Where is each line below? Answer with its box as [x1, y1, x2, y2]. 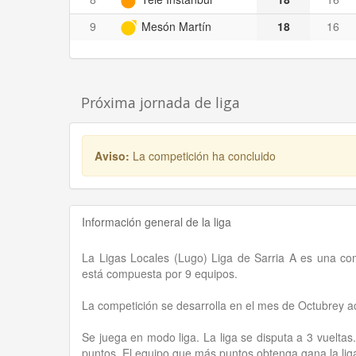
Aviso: [95, 147, 133, 164]
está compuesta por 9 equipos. [82, 265, 238, 281]
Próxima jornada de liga [81, 92, 240, 112]
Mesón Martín [138, 17, 211, 34]
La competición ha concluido [133, 147, 276, 164]
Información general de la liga [82, 213, 231, 230]
